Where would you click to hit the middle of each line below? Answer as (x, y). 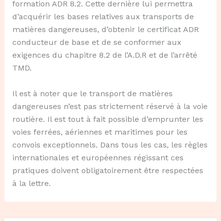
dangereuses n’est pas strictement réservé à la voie (110, 106)
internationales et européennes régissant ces (98, 157)
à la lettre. (31, 183)
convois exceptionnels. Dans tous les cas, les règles (110, 145)
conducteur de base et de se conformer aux (97, 42)
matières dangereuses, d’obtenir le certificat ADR (105, 30)
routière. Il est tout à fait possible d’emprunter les (108, 119)
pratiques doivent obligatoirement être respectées (108, 170)
